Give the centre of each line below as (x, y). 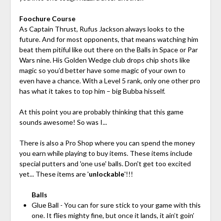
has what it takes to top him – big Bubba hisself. (92, 91)
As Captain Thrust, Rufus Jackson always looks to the (102, 29)
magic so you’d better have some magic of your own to (102, 71)
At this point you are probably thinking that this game (101, 112)
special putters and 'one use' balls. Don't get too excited (105, 164)
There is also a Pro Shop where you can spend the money (107, 143)
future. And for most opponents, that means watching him (109, 39)
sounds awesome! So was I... (63, 122)
